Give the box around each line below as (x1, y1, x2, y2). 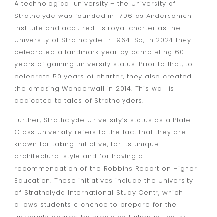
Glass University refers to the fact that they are (15, 127, 186, 137)
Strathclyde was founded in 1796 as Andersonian (15, 11, 192, 21)
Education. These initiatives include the (15, 175, 158, 185)
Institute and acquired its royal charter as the (15, 23, 181, 33)
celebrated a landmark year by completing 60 (15, 47, 184, 57)
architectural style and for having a (15, 151, 143, 161)
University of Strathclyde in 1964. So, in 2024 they (15, 35, 191, 45)
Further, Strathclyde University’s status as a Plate (15, 115, 191, 124)
